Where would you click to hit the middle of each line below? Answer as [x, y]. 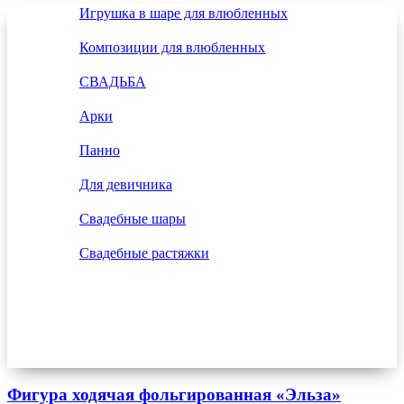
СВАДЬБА [113, 82]
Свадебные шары [133, 219]
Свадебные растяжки [144, 253]
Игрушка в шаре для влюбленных [184, 13]
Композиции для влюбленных [172, 47]
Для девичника [126, 184]
